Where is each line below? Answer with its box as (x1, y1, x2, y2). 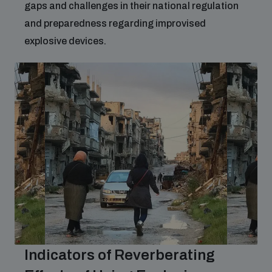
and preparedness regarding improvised (24, 18, 206, 29)
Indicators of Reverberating (24, 247, 215, 263)
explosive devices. (24, 36, 106, 46)
